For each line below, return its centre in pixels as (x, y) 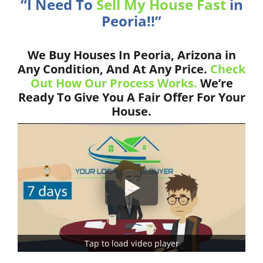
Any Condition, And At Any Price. (114, 69)
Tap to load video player (131, 243)
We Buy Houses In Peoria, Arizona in (131, 55)
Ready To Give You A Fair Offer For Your (131, 97)
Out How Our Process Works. (114, 83)
